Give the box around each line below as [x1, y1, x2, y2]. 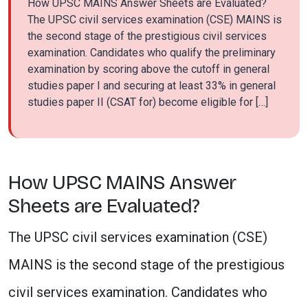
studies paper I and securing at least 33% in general [27, 79, 276, 92]
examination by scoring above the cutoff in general [27, 63, 269, 76]
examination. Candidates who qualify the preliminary [27, 46, 276, 59]
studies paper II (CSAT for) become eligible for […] [27, 96, 268, 109]
